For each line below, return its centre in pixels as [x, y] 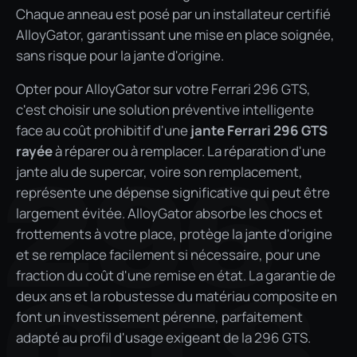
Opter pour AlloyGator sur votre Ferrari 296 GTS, [163, 88]
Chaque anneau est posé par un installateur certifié [173, 14]
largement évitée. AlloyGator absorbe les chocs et [169, 213]
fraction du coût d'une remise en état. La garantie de [176, 275]
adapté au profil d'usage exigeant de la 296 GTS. [163, 337]
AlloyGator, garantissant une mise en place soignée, [175, 34]
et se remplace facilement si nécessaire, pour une [168, 254]
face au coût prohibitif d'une [103, 130]
